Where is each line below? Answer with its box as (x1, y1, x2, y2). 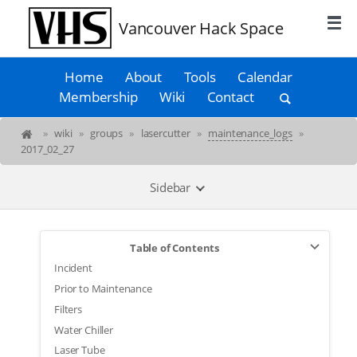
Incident (54, 261, 92, 276)
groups (90, 126, 124, 141)
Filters (54, 301, 82, 316)
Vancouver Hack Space (118, 17, 284, 40)
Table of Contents (129, 240, 220, 255)
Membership (59, 88, 138, 107)
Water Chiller (54, 322, 113, 337)
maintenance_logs (208, 126, 292, 141)
